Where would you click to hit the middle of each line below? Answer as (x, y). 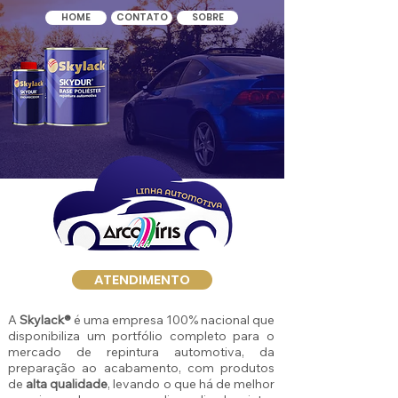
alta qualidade (67, 384)
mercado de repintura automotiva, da (141, 352)
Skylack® (47, 320)
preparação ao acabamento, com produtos (141, 368)
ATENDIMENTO (142, 279)
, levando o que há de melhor (191, 384)
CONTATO (142, 17)
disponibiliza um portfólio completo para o (141, 336)
